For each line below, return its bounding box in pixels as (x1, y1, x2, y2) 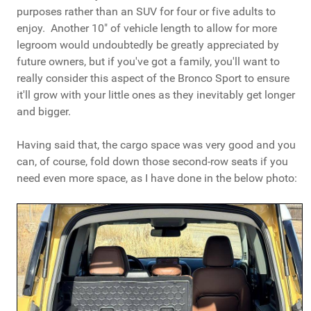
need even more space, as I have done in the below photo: (17, 171, 297, 185)
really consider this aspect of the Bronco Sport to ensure (17, 72, 289, 85)
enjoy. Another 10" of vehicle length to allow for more (17, 22, 277, 35)
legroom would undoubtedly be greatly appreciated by (17, 38, 279, 52)
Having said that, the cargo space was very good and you (17, 138, 296, 152)
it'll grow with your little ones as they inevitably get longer (17, 88, 295, 102)
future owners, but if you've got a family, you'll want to (17, 55, 280, 69)
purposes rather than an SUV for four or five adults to (17, 5, 276, 19)
